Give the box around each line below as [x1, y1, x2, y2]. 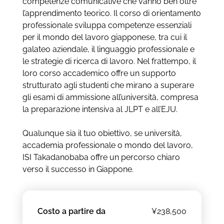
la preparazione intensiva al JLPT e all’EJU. [22, 104, 177, 114]
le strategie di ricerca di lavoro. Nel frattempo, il [22, 56, 196, 66]
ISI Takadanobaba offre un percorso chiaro [22, 152, 180, 162]
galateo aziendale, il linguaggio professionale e [22, 44, 194, 54]
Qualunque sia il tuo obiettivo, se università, [22, 128, 182, 138]
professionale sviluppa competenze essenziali [22, 20, 191, 30]
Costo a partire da [37, 206, 105, 216]
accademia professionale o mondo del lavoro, [22, 140, 193, 150]
